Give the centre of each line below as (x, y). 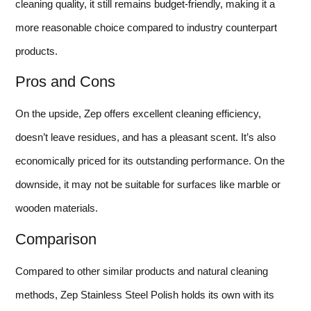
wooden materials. (57, 208)
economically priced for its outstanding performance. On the (150, 161)
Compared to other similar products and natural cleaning (142, 271)
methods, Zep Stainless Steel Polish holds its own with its (145, 294)
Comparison (56, 239)
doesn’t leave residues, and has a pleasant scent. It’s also (145, 137)
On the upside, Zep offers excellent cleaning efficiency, (138, 114)
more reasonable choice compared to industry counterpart (146, 27)
